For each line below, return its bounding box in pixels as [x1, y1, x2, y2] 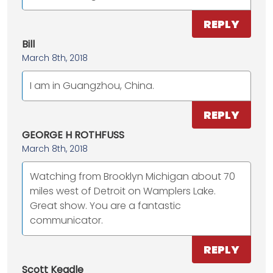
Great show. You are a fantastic [30, 199, 181, 213]
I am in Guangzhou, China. [30, 79, 154, 93]
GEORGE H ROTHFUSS [22, 128, 124, 143]
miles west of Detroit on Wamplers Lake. [30, 184, 216, 199]
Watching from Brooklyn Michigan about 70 [30, 169, 235, 184]
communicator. [30, 213, 103, 228]
